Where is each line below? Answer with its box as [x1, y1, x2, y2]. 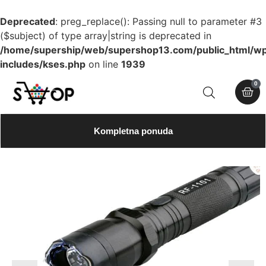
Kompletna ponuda [93, 125, 173, 136]
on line [85, 58, 121, 70]
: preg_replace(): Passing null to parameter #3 [55, 15, 262, 27]
